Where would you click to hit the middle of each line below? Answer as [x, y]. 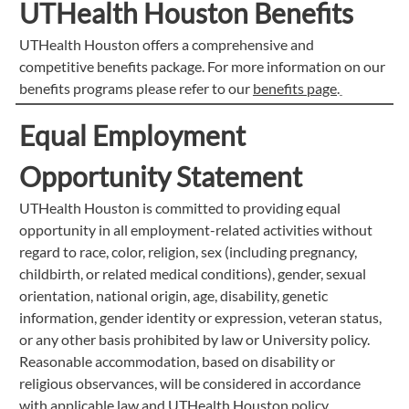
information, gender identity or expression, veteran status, [200, 317]
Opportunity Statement [160, 176]
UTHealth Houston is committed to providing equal [179, 207]
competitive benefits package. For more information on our [202, 66]
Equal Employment [132, 135]
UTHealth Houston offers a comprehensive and [166, 44]
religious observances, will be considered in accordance [189, 383]
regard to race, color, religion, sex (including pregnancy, [188, 251]
